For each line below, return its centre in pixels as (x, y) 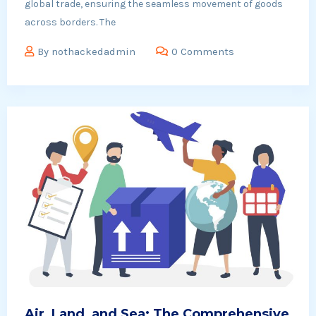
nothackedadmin (93, 52)
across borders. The (70, 23)
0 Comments (203, 52)
